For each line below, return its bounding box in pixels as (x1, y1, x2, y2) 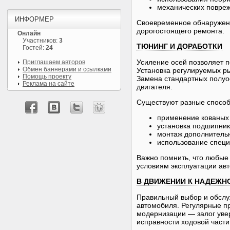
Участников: (23, 37, 59, 44)
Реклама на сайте (23, 80, 74, 87)
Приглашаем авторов (23, 59, 85, 66)
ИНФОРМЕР (15, 15, 54, 23)
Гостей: (23, 44, 46, 51)
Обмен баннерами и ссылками (23, 66, 111, 73)
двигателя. (137, 83, 172, 91)
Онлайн (17, 30, 41, 37)
